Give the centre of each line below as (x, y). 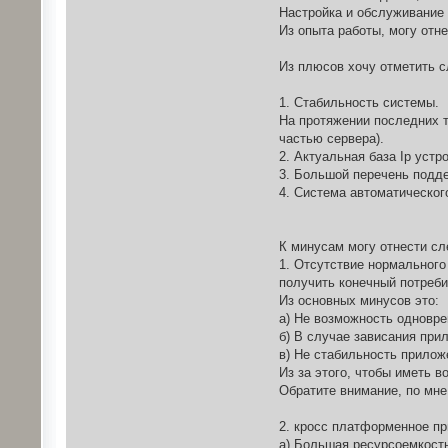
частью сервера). (331, 138)
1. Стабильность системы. (358, 102)
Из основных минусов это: (358, 300)
